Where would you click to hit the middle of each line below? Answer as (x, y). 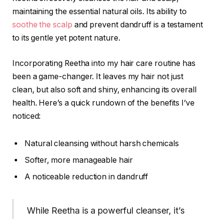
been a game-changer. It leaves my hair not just (98, 76)
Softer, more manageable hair (79, 160)
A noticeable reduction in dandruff (87, 176)
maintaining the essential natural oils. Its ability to (99, 12)
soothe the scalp (42, 25)
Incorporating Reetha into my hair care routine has (104, 63)
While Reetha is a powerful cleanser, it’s (106, 211)
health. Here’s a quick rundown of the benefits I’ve (103, 103)
